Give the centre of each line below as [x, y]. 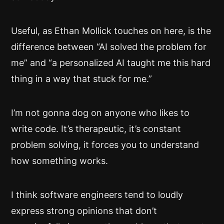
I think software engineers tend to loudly [97, 195]
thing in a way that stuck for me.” [81, 79]
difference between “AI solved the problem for [109, 47]
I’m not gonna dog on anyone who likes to [100, 113]
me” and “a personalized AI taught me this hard [111, 63]
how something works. [59, 161]
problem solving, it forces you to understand [105, 145]
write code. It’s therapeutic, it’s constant [96, 129]
